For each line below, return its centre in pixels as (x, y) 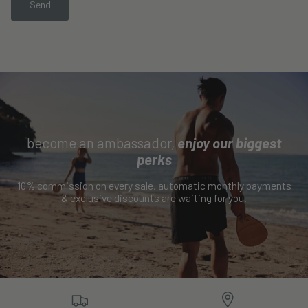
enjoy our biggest (229, 143)
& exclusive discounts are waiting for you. (154, 197)
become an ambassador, (102, 143)
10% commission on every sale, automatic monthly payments (154, 185)
